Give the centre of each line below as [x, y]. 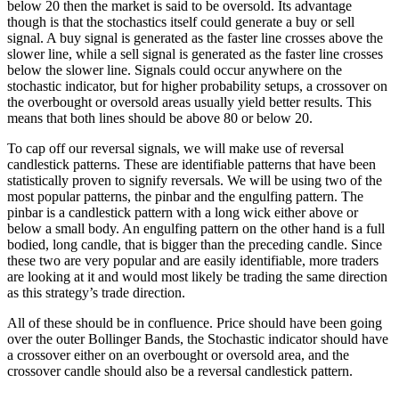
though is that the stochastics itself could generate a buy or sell [181, 22]
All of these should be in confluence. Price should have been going [195, 323]
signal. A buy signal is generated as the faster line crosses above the [195, 38]
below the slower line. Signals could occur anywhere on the [175, 70]
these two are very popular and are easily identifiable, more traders [193, 261]
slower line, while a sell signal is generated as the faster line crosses [195, 54]
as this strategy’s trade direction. [96, 293]
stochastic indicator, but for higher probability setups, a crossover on [197, 86]
